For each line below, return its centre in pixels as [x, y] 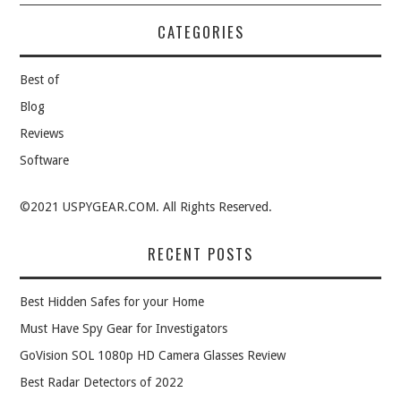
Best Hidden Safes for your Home [112, 302]
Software [45, 161]
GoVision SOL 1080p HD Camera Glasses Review [153, 356]
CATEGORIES [200, 32]
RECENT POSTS [200, 254]
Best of [40, 80]
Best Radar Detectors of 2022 [102, 383]
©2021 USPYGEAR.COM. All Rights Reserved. [146, 207]
